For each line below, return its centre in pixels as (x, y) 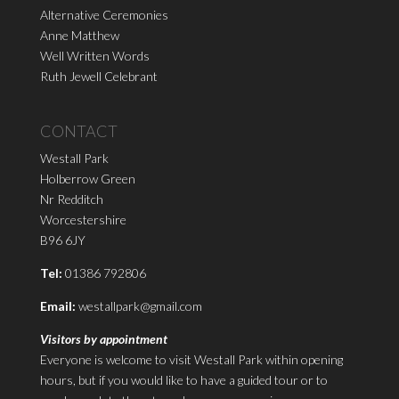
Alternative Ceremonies (104, 15)
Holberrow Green (87, 179)
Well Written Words (94, 56)
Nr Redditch (71, 199)
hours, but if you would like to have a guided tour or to (183, 380)
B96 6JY (62, 240)
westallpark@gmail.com (140, 306)
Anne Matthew (79, 36)
